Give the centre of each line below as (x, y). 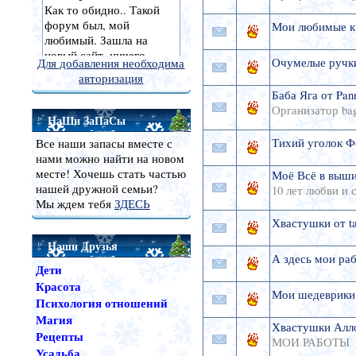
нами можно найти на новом (110, 159)
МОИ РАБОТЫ (310, 342)
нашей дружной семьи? (97, 189)
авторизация (111, 78)
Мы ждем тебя (75, 204)
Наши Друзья (82, 246)
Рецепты (59, 337)
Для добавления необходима (111, 63)
